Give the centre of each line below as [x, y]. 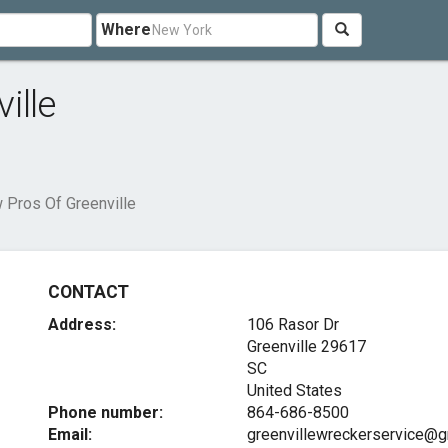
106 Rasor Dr [292, 324]
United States [294, 390]
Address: [82, 324]
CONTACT [88, 292]
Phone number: [106, 412]
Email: [70, 434]
